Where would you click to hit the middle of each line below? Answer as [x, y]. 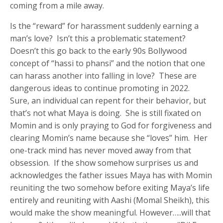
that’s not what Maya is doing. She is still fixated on [106, 113]
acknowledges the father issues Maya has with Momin [111, 175]
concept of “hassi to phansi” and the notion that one [108, 63]
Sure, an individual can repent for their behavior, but [108, 101]
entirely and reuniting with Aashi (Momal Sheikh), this [110, 200]
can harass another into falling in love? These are [104, 76]
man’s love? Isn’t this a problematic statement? [99, 39]
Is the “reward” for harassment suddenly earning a [105, 26]
